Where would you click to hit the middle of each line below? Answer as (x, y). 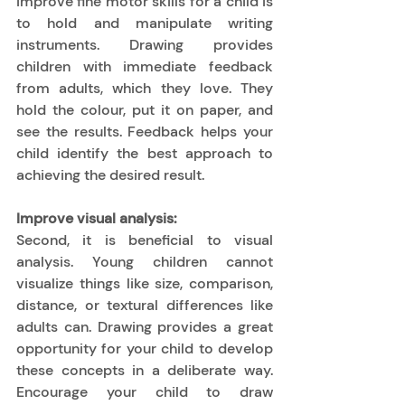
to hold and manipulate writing (145, 23)
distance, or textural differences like (145, 305)
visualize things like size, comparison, (145, 283)
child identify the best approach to (145, 153)
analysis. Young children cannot (145, 261)
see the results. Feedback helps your (145, 131)
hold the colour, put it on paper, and (145, 109)
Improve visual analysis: (97, 218)
